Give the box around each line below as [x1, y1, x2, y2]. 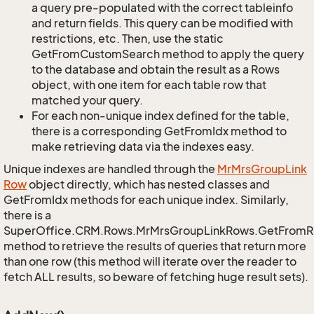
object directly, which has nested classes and [27, 177, 270, 191]
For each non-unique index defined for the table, [32, 109, 289, 123]
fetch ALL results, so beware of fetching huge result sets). [4, 270, 308, 284]
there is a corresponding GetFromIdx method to [32, 124, 287, 138]
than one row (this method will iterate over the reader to [4, 254, 296, 268]
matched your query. [32, 93, 143, 107]
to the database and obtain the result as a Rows [32, 62, 280, 76]
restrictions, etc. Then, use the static [32, 32, 224, 46]
